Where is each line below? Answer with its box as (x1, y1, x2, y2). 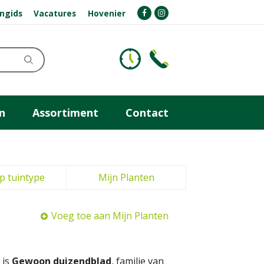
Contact (126, 105, 169, 120)
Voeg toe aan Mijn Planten (51, 209, 169, 222)
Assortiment (32, 105, 98, 120)
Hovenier (88, 7, 126, 19)
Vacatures (34, 7, 77, 19)
